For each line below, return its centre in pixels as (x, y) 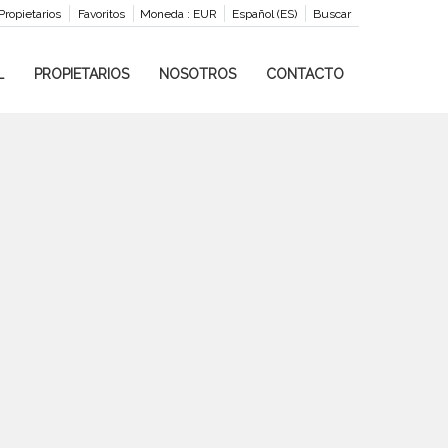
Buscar (331, 14)
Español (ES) (264, 14)
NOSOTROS (197, 74)
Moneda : (164, 14)
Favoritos (101, 14)
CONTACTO (304, 74)
